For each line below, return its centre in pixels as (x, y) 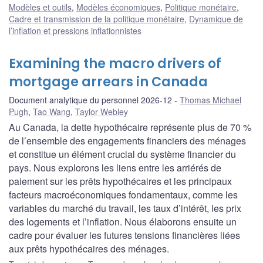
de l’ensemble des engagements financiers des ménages (127, 140)
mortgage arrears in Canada (108, 82)
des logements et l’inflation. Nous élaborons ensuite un (123, 221)
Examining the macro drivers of (115, 63)
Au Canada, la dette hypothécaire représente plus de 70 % (130, 127)
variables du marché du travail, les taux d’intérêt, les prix (125, 208)
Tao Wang (52, 111)
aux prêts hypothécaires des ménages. (89, 248)
